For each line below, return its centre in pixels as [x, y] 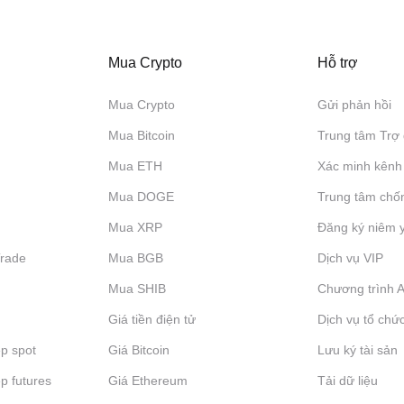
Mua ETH [135, 166]
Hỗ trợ [338, 63]
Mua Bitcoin [141, 135]
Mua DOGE [141, 197]
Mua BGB [135, 258]
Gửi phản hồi [355, 105]
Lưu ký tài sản [358, 350]
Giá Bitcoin [138, 350]
